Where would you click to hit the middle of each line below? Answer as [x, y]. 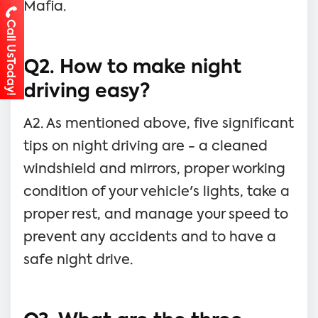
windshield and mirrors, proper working [154, 169]
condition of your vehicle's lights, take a [157, 192]
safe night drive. [78, 260]
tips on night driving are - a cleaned [146, 146]
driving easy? [87, 92]
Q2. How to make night [132, 68]
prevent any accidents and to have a [150, 237]
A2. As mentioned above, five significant [159, 124]
